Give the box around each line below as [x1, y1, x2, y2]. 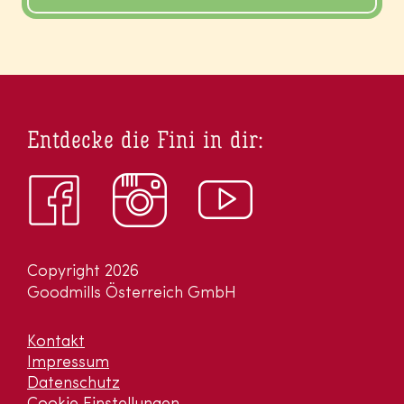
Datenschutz [27, 375, 120, 393]
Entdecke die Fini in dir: [27, 130, 263, 155]
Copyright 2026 [27, 263, 139, 281]
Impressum [27, 354, 109, 372]
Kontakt [27, 334, 85, 352]
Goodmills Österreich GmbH [27, 285, 236, 303]
